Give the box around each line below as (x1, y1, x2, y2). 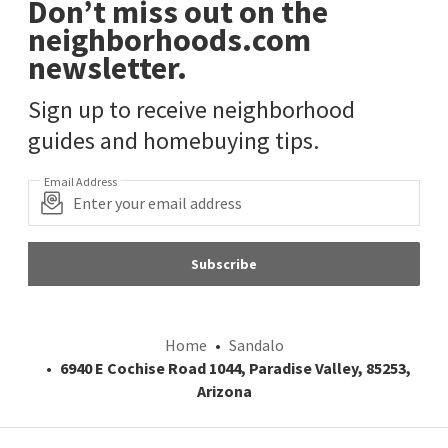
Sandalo (228, 334, 284, 355)
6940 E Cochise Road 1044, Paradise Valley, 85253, (59, 357, 411, 378)
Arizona (196, 380, 252, 401)
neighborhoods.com (28, 19, 311, 60)
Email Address (44, 173, 117, 189)
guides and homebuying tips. (28, 124, 319, 156)
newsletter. (28, 47, 187, 88)
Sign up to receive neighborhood (28, 93, 355, 125)
